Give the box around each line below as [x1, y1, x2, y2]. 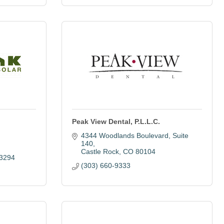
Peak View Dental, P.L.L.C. [72, 117, 160, 125]
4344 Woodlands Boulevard [80, 131, 168, 139]
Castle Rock [80, 147, 119, 155]
